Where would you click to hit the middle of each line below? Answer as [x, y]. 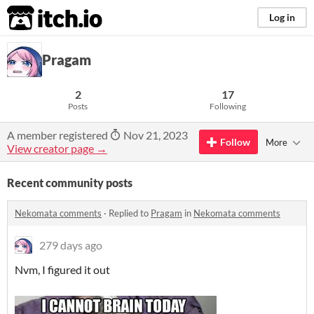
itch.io [37, 18]
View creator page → [57, 148]
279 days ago [71, 245]
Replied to [130, 213]
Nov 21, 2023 [155, 135]
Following [228, 106]
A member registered [59, 135]
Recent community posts [70, 183]
